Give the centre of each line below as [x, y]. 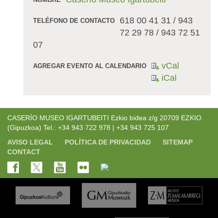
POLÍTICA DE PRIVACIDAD [108, 142]
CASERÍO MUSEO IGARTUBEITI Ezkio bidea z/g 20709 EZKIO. [105, 118]
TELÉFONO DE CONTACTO [74, 21]
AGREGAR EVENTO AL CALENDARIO [90, 66]
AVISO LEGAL [30, 142]
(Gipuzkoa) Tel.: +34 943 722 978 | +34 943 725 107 [88, 127]
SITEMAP [178, 142]
